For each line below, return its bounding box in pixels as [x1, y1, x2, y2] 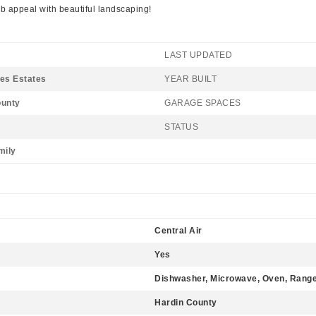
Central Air [154, 226, 202, 236]
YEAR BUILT [164, 74, 217, 84]
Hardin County [154, 298, 217, 308]
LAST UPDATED [164, 50, 232, 60]
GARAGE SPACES [164, 98, 241, 108]
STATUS [164, 122, 198, 132]
